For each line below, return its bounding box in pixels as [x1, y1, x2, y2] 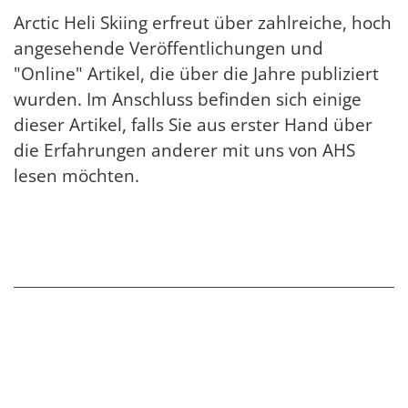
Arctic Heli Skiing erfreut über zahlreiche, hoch [14, 10, 392, 35]
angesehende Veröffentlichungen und [14, 36, 323, 60]
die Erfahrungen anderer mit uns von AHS [14, 138, 355, 162]
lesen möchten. [14, 163, 139, 188]
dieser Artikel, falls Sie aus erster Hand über [14, 112, 372, 137]
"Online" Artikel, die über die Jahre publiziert [14, 61, 379, 86]
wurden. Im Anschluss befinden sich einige [14, 87, 362, 111]
